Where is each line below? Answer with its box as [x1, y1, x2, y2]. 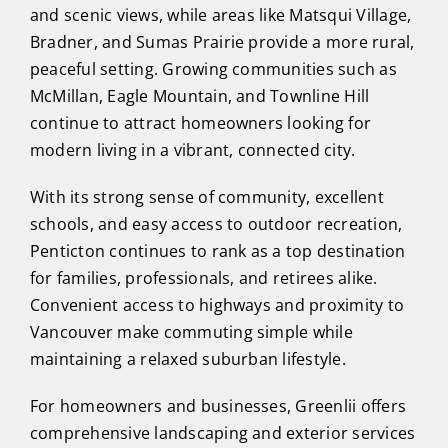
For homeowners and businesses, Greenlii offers [29, 395, 407, 418]
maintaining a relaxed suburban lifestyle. [29, 348, 346, 371]
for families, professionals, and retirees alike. [29, 267, 378, 290]
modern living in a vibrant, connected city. [29, 139, 356, 162]
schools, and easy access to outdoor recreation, [29, 213, 403, 236]
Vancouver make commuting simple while [29, 321, 353, 344]
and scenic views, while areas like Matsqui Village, [29, 4, 412, 27]
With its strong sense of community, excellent [29, 186, 384, 209]
